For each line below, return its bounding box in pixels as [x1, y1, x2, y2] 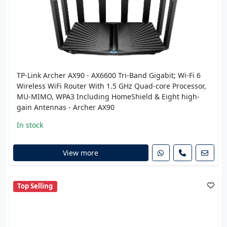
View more [63, 148, 98, 158]
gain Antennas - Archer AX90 [16, 102, 115, 112]
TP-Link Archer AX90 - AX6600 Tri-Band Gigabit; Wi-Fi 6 [16, 70, 201, 80]
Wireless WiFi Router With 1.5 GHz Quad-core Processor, [16, 81, 206, 91]
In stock [16, 120, 43, 130]
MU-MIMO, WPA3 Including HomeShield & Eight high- [16, 91, 200, 101]
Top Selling [17, 181, 53, 191]
